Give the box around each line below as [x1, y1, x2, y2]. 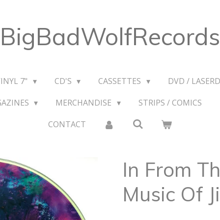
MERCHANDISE [55, 97, 114, 108]
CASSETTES [98, 76, 143, 86]
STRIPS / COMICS [138, 97, 202, 108]
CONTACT [48, 119, 86, 130]
